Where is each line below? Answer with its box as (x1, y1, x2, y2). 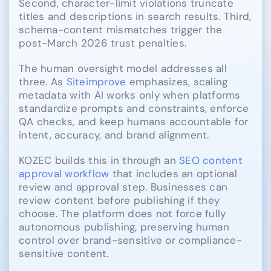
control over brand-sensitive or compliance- (19, 233, 242, 247)
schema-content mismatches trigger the (19, 22, 223, 36)
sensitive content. (19, 246, 109, 260)
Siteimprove (66, 74, 126, 88)
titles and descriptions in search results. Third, (19, 9, 252, 23)
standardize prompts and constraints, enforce (19, 101, 249, 115)
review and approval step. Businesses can (19, 180, 228, 194)
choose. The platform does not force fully (19, 206, 226, 220)
